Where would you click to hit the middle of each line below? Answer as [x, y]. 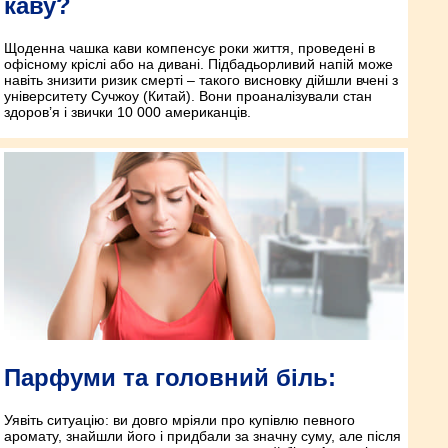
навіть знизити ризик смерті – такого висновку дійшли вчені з [201, 79]
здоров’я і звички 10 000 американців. [127, 111]
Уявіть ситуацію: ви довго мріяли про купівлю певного [179, 419]
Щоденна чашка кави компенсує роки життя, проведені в [189, 47]
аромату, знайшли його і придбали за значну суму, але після [202, 435]
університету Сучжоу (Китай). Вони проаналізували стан [188, 95]
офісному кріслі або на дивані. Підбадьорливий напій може [198, 63]
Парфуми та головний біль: [170, 377]
